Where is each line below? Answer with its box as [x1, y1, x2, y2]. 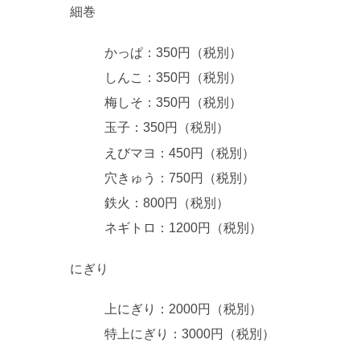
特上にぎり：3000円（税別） [104, 327, 276, 342]
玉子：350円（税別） [104, 121, 230, 135]
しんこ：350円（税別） [104, 71, 243, 85]
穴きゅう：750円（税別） [104, 170, 256, 185]
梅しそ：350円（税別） [104, 96, 243, 110]
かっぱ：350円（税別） [104, 45, 243, 59]
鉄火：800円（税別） [104, 195, 230, 210]
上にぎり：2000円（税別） [104, 301, 263, 316]
